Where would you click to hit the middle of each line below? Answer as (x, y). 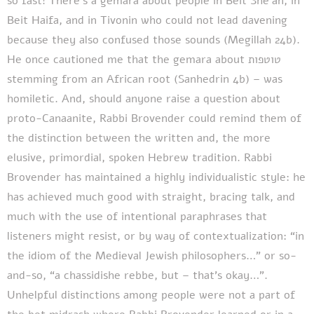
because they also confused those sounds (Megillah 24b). (153, 40)
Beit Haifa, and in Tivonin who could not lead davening (147, 20)
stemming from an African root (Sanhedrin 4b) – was (145, 79)
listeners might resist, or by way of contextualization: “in (156, 236)
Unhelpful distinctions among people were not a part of (151, 295)
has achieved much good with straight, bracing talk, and (151, 197)
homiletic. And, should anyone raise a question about (144, 98)
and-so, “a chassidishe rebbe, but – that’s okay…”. (137, 275)
